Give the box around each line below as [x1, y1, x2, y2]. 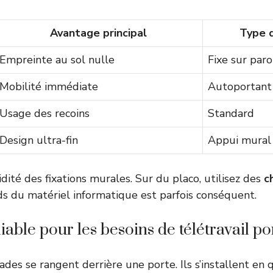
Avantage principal [50, 26, 147, 41]
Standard [208, 106, 254, 121]
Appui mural [208, 133, 271, 148]
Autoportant [208, 79, 272, 94]
